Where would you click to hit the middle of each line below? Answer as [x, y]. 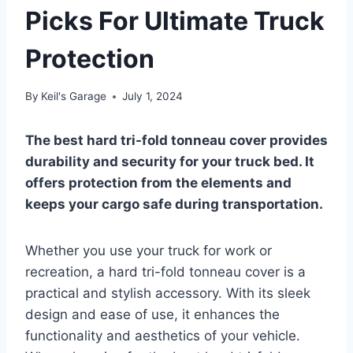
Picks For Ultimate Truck [175, 20]
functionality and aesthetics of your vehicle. [163, 336]
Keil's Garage [74, 97]
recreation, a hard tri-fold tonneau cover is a [165, 272]
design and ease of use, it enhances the [152, 315]
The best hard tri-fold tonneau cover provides [176, 141]
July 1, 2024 [153, 97]
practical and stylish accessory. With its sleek [168, 294]
